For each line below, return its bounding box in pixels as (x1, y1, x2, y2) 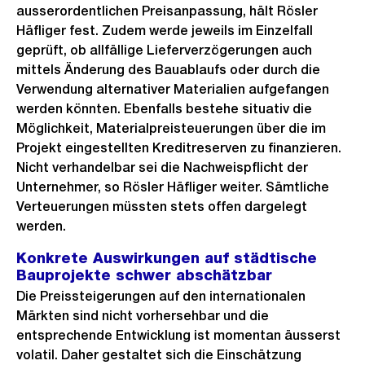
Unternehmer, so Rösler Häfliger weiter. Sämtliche (16, 179, 329, 195)
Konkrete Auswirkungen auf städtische (16, 249, 317, 266)
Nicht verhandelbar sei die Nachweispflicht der (16, 160, 308, 175)
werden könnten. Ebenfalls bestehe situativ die (16, 101, 312, 117)
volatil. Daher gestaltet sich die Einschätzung (16, 347, 301, 363)
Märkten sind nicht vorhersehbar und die (16, 308, 269, 323)
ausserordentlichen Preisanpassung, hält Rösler (16, 3, 318, 19)
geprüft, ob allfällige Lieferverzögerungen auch (16, 42, 312, 58)
